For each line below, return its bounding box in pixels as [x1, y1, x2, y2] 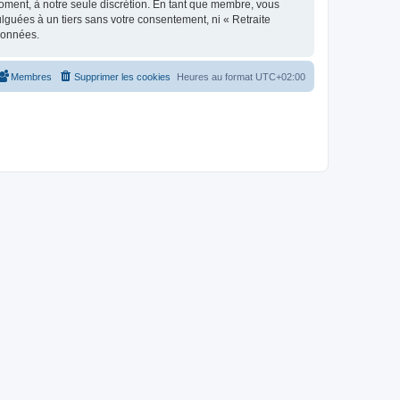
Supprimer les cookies [74, 71, 171, 82]
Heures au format [177, 71, 255, 82]
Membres [11, 71, 52, 82]
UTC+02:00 [255, 71, 305, 82]
